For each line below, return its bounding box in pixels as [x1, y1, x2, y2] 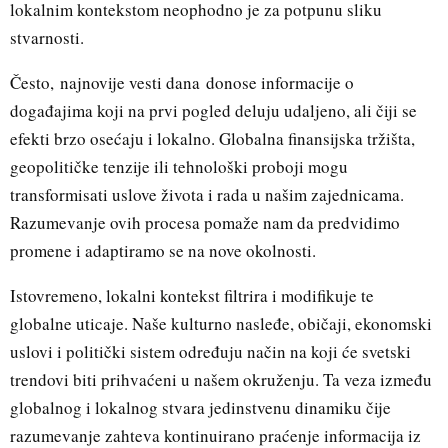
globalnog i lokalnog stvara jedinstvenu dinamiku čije [10, 395, 391, 419]
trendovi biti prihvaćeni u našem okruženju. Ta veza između [10, 367, 432, 391]
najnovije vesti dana [60, 70, 200, 94]
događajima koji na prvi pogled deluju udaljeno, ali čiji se [10, 98, 417, 122]
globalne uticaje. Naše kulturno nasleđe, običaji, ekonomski [10, 311, 432, 335]
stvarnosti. [10, 25, 84, 49]
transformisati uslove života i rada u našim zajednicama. [10, 182, 404, 206]
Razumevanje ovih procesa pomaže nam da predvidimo [10, 210, 400, 234]
